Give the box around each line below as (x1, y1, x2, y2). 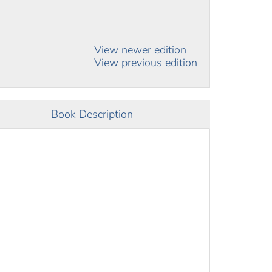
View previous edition (94, 55, 197, 70)
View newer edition (94, 42, 186, 58)
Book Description (51, 107, 134, 121)
